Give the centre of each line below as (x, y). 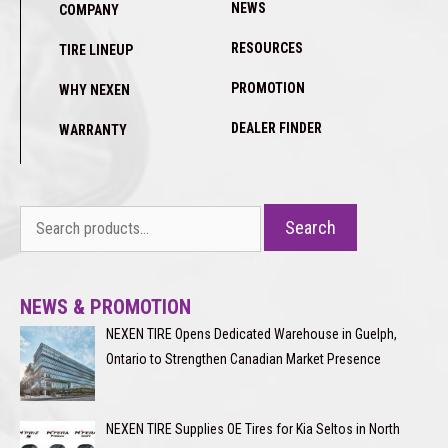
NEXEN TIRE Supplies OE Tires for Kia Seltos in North (252, 428)
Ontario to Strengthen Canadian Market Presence (243, 358)
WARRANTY (93, 129)
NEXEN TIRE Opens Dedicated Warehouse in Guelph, (251, 333)
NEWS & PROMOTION (105, 306)
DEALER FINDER (276, 127)
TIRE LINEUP (96, 49)
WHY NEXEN (94, 89)
